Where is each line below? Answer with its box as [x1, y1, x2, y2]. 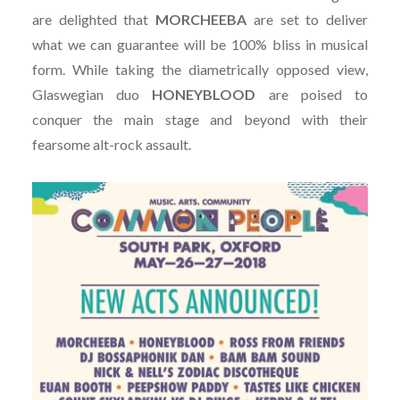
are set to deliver [246, 11, 369, 29]
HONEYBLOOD [152, 86, 256, 104]
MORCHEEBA [155, 11, 247, 29]
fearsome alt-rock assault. [31, 136, 191, 154]
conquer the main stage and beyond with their [31, 111, 369, 129]
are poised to [255, 86, 369, 104]
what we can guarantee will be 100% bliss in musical [31, 36, 369, 54]
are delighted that [31, 11, 156, 29]
